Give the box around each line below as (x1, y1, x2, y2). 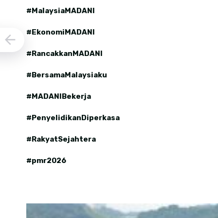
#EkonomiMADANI (26, 27, 95, 36)
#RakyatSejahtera (26, 134, 96, 144)
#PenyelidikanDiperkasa (26, 113, 120, 122)
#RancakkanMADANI (26, 49, 103, 58)
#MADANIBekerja (26, 91, 91, 101)
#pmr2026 (26, 156, 66, 165)
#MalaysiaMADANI (26, 6, 95, 15)
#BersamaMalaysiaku (26, 70, 107, 79)
